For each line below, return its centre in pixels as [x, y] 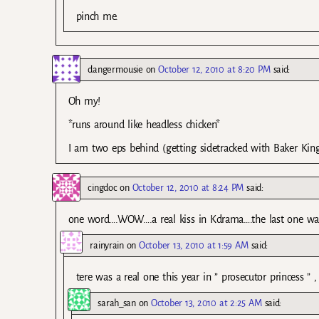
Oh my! [84, 101]
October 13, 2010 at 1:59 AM [194, 245]
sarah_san [117, 303]
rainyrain [107, 245]
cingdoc [103, 187]
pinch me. [97, 16]
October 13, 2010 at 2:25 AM [206, 303]
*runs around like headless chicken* [144, 124]
